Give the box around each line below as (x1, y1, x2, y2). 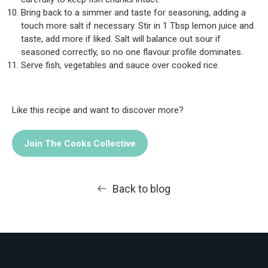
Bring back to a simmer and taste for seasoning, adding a (21, 7, 246, 18)
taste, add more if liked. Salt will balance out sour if (21, 33, 221, 44)
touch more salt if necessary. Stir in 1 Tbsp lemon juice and (21, 20, 254, 31)
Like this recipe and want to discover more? (12, 104, 184, 115)
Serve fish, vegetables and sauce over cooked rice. (21, 60, 220, 71)
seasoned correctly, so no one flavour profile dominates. (21, 47, 243, 57)
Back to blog (112, 182, 170, 195)
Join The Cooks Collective (24, 138, 136, 149)
